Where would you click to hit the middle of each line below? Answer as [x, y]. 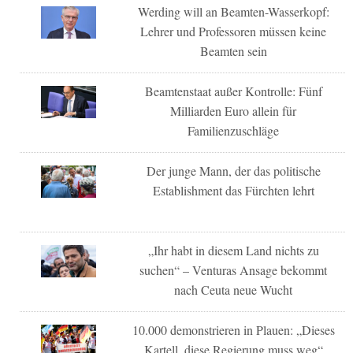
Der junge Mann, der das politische [233, 171]
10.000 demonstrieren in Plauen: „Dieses [233, 330]
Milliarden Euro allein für [234, 111]
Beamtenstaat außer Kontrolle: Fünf [233, 91]
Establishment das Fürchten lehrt [233, 191]
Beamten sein [233, 51]
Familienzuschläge [234, 131]
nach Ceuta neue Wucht [234, 290]
